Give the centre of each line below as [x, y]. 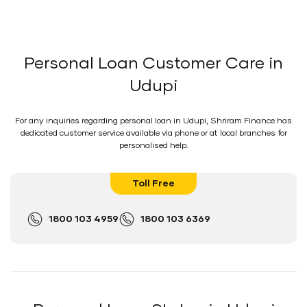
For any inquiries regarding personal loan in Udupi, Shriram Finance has [153, 121]
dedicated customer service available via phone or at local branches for [153, 133]
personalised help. [153, 146]
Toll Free [153, 183]
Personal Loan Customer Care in [153, 63]
